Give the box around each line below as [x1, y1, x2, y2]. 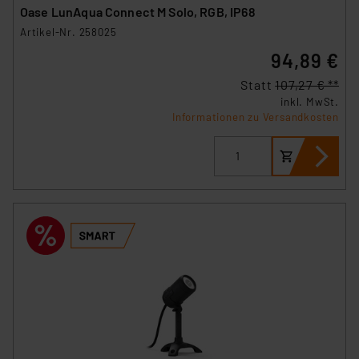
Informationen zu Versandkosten [172, 110, 339, 123]
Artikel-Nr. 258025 [20, 25, 117, 38]
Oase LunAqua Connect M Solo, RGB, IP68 [50, 3, 256, 19]
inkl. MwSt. [280, 95, 339, 108]
